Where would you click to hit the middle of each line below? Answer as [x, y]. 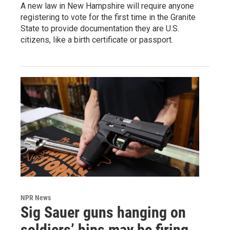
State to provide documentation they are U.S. [100, 28]
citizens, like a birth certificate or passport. [97, 40]
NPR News [36, 197]
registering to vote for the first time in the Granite [108, 17]
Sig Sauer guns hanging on [103, 212]
